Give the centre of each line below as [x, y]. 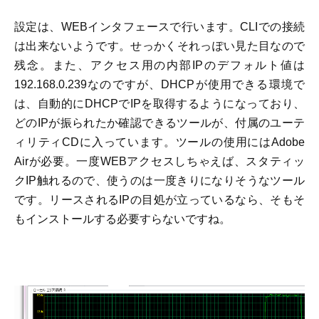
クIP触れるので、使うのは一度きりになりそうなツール [159, 180]
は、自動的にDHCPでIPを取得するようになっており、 [159, 103]
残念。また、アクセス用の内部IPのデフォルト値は [159, 65]
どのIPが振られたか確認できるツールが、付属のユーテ [159, 122]
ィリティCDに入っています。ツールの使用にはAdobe [159, 142]
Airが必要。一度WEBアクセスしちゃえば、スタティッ [159, 161]
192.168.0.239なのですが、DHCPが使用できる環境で [159, 84]
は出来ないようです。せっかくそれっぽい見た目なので [159, 46]
